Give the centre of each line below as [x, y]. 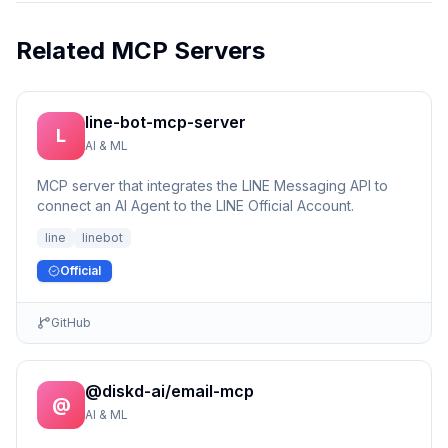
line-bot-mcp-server [165, 122]
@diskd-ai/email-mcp [169, 391]
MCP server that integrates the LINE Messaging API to [212, 185]
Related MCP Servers [140, 50]
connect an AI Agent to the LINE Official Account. [195, 205]
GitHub [71, 322]
